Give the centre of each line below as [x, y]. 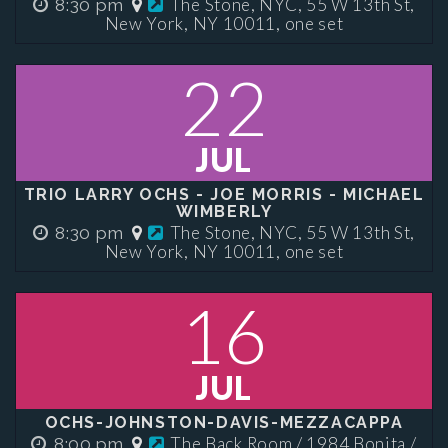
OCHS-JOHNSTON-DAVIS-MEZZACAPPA [224, 422]
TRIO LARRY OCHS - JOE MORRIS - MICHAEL [224, 194]
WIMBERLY [224, 211]
